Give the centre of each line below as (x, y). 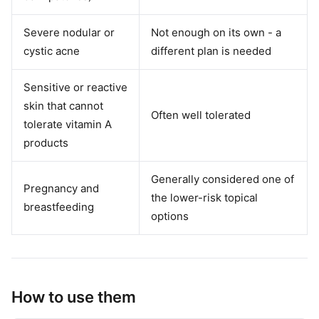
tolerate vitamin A (68, 124)
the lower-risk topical (204, 198)
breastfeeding (59, 207)
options (170, 216)
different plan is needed (211, 51)
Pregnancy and (61, 188)
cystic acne (52, 51)
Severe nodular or (69, 32)
